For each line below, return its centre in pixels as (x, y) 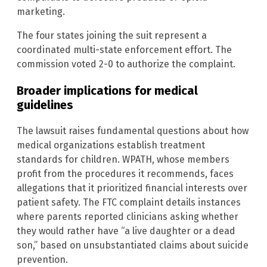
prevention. (42, 259)
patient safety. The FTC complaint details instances (129, 202)
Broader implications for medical (107, 90)
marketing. (41, 11)
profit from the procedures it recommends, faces (125, 173)
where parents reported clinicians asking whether (128, 216)
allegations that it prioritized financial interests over (132, 188)
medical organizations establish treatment (111, 145)
